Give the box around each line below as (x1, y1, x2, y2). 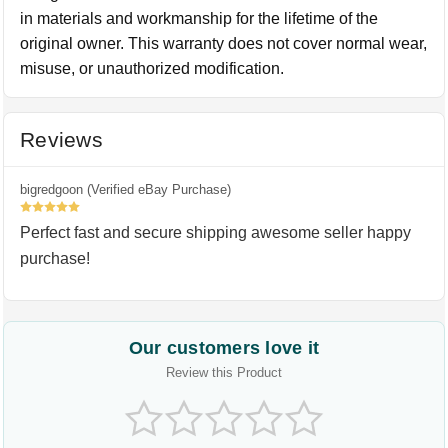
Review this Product (166, 365, 282, 380)
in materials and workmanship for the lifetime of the (20, 10, 379, 27)
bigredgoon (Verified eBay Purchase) (20, 182, 232, 197)
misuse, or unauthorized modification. (20, 60, 285, 77)
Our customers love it (128, 338, 320, 358)
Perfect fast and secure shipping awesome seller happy (20, 224, 412, 241)
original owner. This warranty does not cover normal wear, (20, 35, 428, 52)
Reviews (20, 128, 103, 151)
